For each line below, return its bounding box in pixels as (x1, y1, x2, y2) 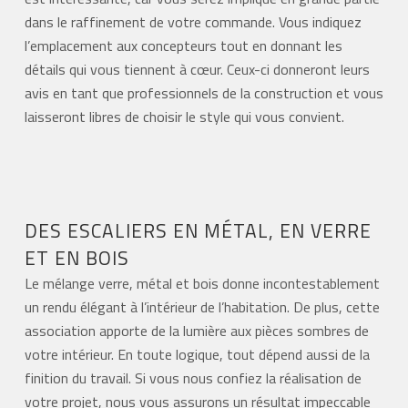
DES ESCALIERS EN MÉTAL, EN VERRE (24, 216, 372, 246)
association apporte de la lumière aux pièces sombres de (24, 320, 369, 342)
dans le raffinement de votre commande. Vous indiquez (24, 10, 362, 33)
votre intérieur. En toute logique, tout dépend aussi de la (24, 343, 370, 366)
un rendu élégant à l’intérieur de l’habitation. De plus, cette (24, 296, 380, 319)
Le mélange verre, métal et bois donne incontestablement (24, 272, 380, 295)
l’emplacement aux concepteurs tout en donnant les (24, 34, 342, 56)
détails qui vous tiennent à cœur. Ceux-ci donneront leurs (24, 57, 370, 80)
